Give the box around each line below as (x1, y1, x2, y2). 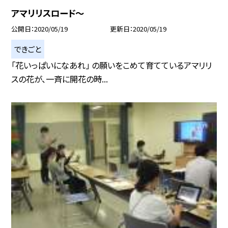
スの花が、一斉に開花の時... (11, 73, 108, 85)
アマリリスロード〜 (11, 7, 84, 20)
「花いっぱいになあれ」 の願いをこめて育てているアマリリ (11, 59, 212, 72)
